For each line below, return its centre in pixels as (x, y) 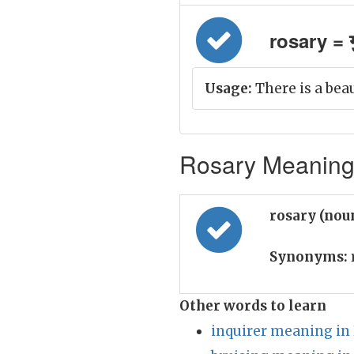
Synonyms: (309, 257)
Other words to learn (253, 306)
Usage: (228, 88)
